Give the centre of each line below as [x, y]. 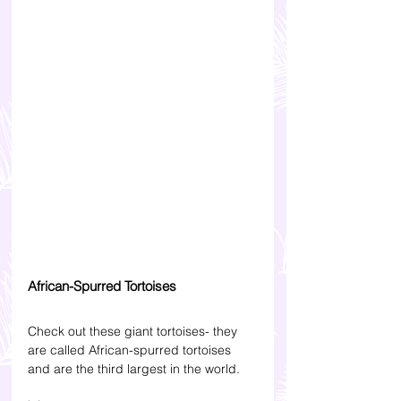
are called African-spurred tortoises [131, 350]
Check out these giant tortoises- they [134, 331]
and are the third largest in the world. [136, 368]
